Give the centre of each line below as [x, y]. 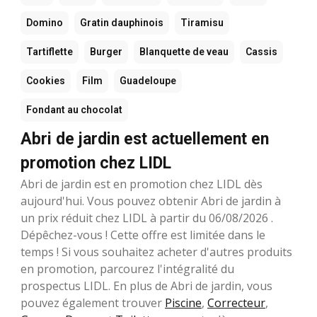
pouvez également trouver [93, 302]
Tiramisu [202, 22]
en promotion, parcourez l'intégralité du [127, 269]
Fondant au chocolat [74, 109]
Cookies [46, 80]
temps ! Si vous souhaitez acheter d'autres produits [156, 252]
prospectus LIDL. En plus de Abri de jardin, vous [146, 286]
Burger [106, 51]
